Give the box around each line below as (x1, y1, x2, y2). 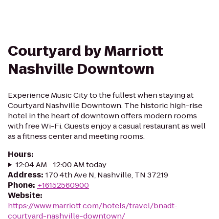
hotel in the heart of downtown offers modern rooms (8, 110, 197, 121)
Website (8, 190, 40, 200)
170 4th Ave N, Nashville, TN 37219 (45, 170, 168, 180)
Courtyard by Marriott (8, 42, 163, 61)
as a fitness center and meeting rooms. (8, 131, 145, 141)
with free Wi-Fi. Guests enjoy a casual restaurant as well (8, 121, 206, 131)
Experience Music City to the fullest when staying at (8, 90, 194, 100)
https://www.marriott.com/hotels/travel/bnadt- (8, 200, 177, 211)
